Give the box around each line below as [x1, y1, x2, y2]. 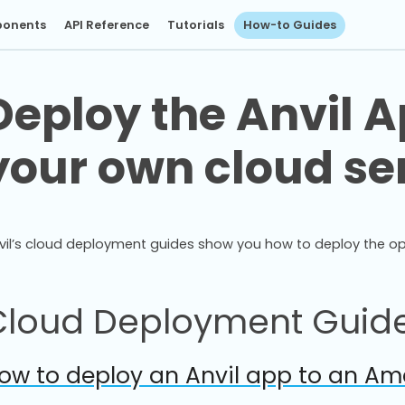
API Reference [64, 17, 149, 33]
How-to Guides [242, 17, 336, 33]
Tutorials [167, 17, 225, 33]
